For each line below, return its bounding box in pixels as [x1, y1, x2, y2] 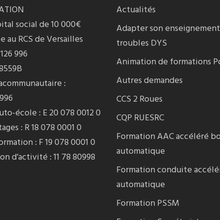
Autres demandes [116, 74, 183, 88]
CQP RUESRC [116, 111, 164, 125]
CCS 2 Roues [116, 92, 163, 107]
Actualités [116, 3, 156, 17]
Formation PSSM [116, 196, 179, 211]
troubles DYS [116, 36, 167, 51]
